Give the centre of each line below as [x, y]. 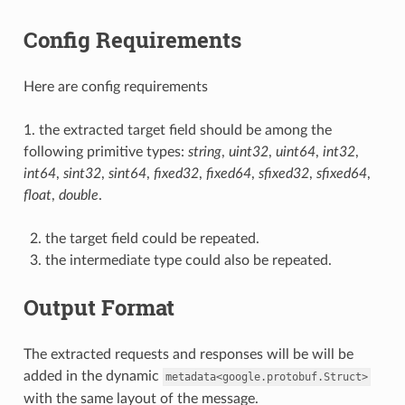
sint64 [127, 173]
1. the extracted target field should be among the [177, 130]
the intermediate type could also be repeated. [188, 260]
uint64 [295, 151]
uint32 [248, 151]
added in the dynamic [93, 376]
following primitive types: [105, 151]
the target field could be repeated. [152, 238]
